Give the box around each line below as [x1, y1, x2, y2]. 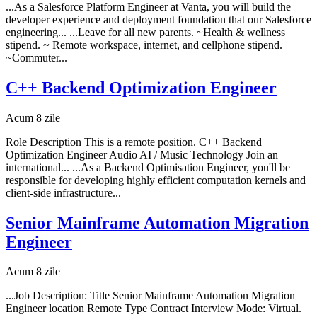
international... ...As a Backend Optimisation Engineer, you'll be [6, 161, 290, 173]
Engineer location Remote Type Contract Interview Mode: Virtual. [6, 302, 301, 315]
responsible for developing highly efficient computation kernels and [6, 173, 306, 186]
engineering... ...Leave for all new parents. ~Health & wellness [6, 25, 285, 38]
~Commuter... [6, 51, 67, 64]
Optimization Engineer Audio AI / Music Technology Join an [6, 148, 278, 161]
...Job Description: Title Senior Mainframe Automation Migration [6, 289, 295, 302]
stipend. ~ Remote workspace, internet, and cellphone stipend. [6, 38, 282, 51]
